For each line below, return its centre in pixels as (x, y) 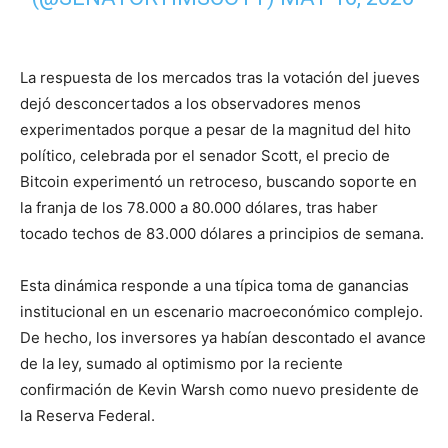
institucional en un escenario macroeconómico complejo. (221, 311)
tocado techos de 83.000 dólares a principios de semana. (222, 233)
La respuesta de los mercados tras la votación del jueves (220, 77)
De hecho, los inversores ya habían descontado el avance (223, 337)
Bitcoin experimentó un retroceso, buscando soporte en (218, 181)
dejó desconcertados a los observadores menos (190, 103)
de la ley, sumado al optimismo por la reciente (181, 363)
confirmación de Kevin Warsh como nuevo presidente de (219, 389)
